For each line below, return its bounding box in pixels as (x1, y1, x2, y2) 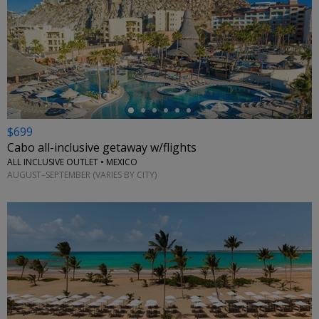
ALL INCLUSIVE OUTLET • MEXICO (7, 156, 137, 169)
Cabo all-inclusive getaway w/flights (7, 140, 197, 156)
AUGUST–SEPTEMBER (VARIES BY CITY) (7, 168, 157, 181)
